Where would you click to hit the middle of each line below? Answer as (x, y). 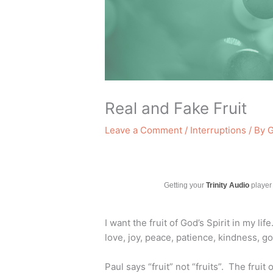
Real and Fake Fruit (176, 108)
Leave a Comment (144, 130)
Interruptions (218, 130)
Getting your (185, 186)
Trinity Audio (228, 186)
